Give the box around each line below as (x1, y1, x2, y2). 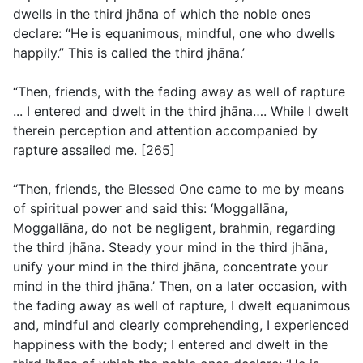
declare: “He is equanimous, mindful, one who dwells (13, 25, 335, 42)
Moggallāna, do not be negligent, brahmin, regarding (13, 220, 335, 237)
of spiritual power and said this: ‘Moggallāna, (13, 200, 288, 217)
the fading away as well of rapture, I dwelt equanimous (13, 297, 350, 314)
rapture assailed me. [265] (13, 142, 175, 159)
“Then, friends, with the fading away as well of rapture (13, 83, 345, 100)
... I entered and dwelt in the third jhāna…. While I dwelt (13, 103, 349, 120)
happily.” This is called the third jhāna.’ (13, 45, 245, 62)
